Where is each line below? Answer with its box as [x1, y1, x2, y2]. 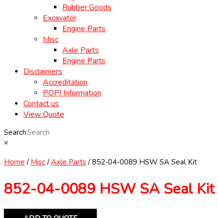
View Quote [23, 109, 64, 120]
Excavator [43, 13, 76, 23]
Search [4, 127, 26, 137]
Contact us [23, 98, 59, 109]
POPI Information [43, 88, 101, 98]
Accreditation [43, 77, 88, 88]
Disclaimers [23, 66, 62, 77]
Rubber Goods [62, 2, 111, 13]
